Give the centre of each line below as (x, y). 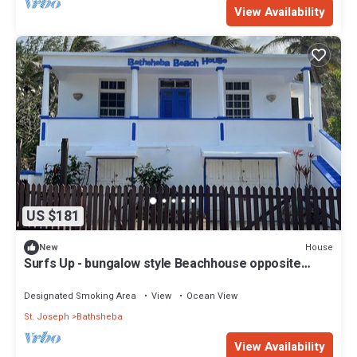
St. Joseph (47, 317)
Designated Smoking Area (80, 296)
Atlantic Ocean (67, 279)
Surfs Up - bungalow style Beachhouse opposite (163, 264)
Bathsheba (100, 317)
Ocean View (212, 296)
